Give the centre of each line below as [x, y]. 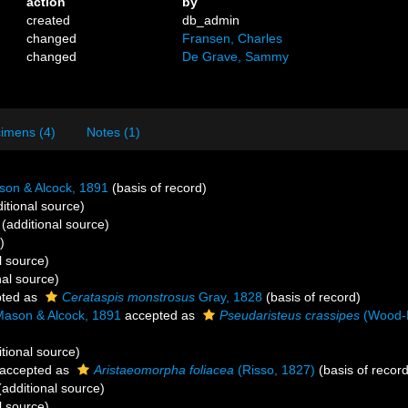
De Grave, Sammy [236, 56]
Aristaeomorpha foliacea [164, 370]
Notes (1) [113, 132]
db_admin [211, 20]
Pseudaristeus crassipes [290, 315]
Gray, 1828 [229, 297]
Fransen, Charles [233, 38]
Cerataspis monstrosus [128, 297]
